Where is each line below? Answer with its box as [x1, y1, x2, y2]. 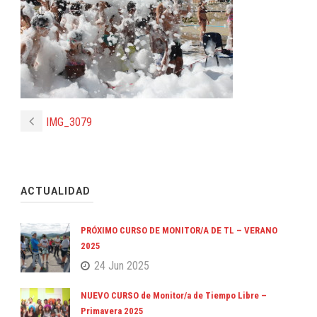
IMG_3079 [46, 115, 92, 129]
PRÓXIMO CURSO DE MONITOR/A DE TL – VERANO [81, 225, 277, 236]
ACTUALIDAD [21, 185, 91, 197]
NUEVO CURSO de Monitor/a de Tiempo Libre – [81, 290, 267, 301]
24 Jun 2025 [94, 259, 149, 272]
